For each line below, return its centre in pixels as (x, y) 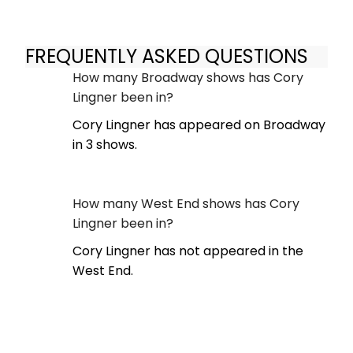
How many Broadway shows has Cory (188, 78)
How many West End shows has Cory (186, 204)
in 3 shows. (105, 145)
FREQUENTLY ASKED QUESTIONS (167, 56)
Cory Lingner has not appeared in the (188, 251)
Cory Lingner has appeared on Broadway (199, 125)
